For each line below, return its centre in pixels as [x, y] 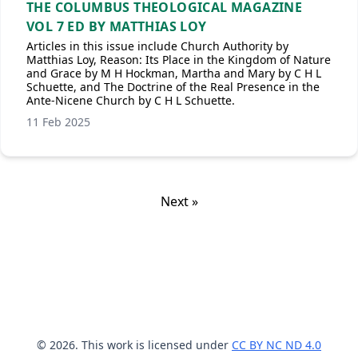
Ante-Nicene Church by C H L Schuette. [131, 100]
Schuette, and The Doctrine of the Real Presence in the [173, 87]
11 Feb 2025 [58, 122]
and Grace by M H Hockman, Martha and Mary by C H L [174, 73]
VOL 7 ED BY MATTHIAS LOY [117, 26]
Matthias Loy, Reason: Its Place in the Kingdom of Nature [179, 60]
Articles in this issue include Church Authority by [157, 46]
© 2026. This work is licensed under [134, 345]
